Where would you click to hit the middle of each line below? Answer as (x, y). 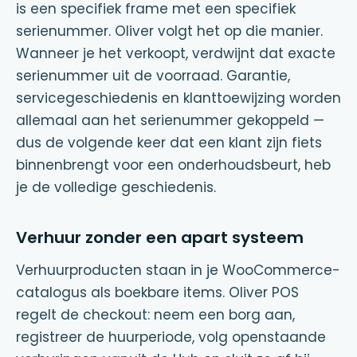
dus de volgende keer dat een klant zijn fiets (169, 143)
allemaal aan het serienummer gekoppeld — (170, 120)
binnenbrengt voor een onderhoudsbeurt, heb (173, 165)
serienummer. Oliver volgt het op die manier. (169, 31)
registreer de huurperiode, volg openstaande (171, 337)
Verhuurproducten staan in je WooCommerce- (178, 270)
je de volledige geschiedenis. (116, 187)
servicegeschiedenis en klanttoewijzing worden (178, 98)
